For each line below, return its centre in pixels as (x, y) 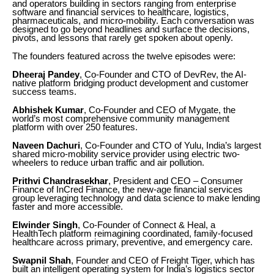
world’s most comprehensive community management (121, 118)
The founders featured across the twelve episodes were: (124, 56)
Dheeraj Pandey (46, 74)
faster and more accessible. (68, 206)
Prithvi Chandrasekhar (60, 181)
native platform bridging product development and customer (130, 83)
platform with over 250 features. (75, 127)
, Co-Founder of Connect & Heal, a (146, 225)
